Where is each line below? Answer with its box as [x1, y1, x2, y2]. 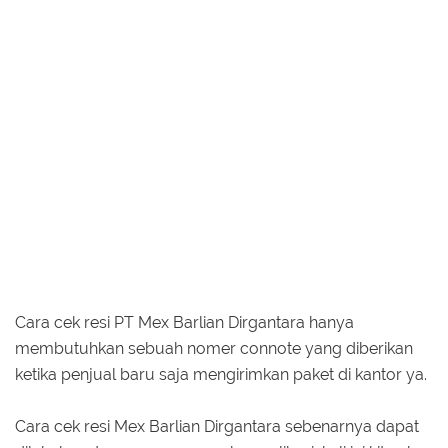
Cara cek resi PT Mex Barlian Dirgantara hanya [15, 313, 354, 333]
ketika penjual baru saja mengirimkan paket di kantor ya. [15, 365, 427, 385]
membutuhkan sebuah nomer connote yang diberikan [15, 339, 413, 359]
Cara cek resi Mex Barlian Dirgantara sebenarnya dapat [15, 417, 419, 437]
